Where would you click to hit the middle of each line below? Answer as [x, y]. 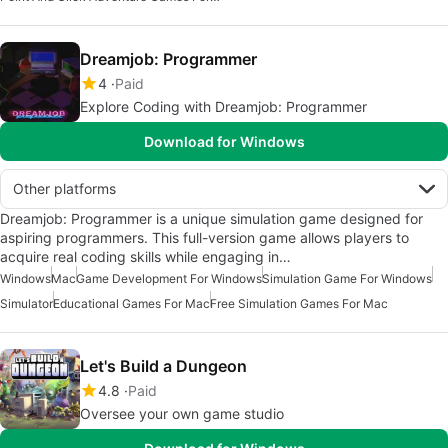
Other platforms [64, 188]
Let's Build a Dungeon [163, 365]
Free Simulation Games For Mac [299, 303]
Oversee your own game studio [182, 413]
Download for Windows [224, 141]
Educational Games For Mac [131, 303]
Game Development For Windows [169, 278]
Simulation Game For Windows [347, 278]
